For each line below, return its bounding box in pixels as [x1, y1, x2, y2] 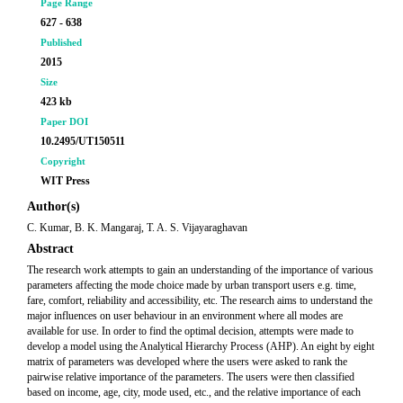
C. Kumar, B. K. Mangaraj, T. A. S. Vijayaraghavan [27, 221, 247, 234]
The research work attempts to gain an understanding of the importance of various [27, 264, 373, 276]
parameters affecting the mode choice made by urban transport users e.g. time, [27, 279, 356, 291]
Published [40, 37, 82, 48]
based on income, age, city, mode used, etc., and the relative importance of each [27, 386, 361, 399]
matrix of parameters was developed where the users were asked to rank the [27, 355, 347, 368]
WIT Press [40, 175, 90, 187]
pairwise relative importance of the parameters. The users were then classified [27, 371, 354, 383]
